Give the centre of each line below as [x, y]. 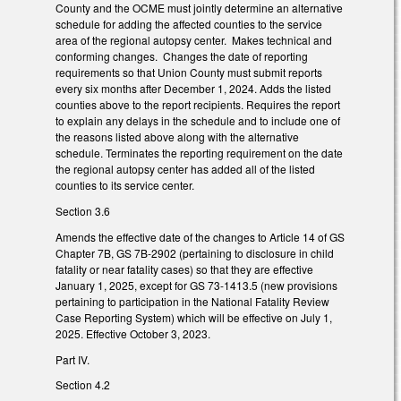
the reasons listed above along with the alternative [177, 137]
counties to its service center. [125, 185]
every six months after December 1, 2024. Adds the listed [193, 89]
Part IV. [73, 359]
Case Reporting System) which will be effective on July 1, [194, 317]
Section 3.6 [83, 211]
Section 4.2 [83, 385]
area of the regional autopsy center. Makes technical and [194, 40]
